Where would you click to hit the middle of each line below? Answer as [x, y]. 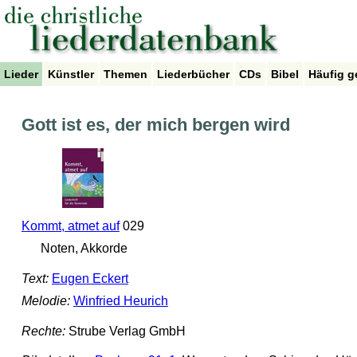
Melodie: [45, 301]
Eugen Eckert [90, 279]
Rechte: [43, 331]
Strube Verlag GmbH [125, 331]
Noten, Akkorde [83, 249]
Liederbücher [193, 74]
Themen [126, 74]
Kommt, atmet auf [70, 226]
